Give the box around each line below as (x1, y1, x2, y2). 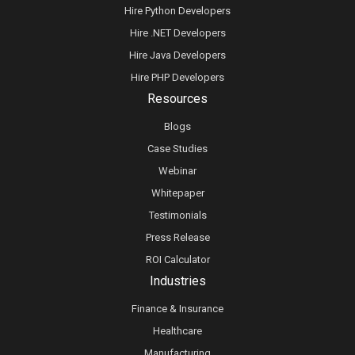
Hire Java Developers (129, 49, 226, 61)
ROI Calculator (145, 254, 210, 265)
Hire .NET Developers (129, 27, 226, 39)
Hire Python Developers (124, 5, 231, 17)
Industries (149, 273, 206, 288)
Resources (147, 91, 208, 106)
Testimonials (148, 209, 207, 221)
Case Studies (147, 143, 208, 155)
